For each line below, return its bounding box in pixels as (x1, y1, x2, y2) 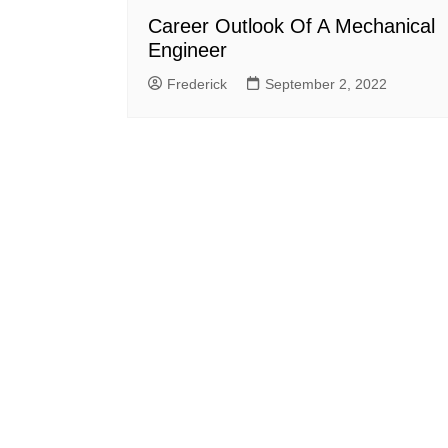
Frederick (167, 75, 227, 92)
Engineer (148, 38, 227, 61)
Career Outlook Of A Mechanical (148, 14, 435, 37)
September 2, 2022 (265, 75, 387, 92)
